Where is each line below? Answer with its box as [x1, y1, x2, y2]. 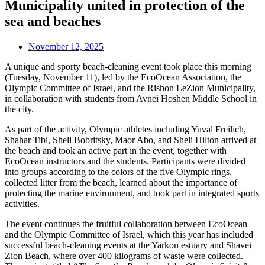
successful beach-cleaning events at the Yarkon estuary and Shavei [5, 240, 251, 250]
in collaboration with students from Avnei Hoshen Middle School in [5, 93, 257, 104]
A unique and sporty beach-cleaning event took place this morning [5, 61, 251, 72]
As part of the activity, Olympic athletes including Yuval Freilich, [5, 124, 246, 134]
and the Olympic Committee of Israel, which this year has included [5, 229, 253, 240]
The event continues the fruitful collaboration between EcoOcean [5, 218, 247, 229]
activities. [5, 198, 40, 209]
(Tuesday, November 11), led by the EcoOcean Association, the [5, 72, 241, 82]
